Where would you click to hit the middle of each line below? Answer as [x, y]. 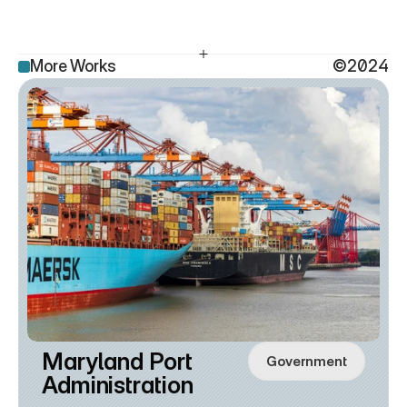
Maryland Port [117, 361]
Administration [118, 385]
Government [307, 361]
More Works [73, 66]
